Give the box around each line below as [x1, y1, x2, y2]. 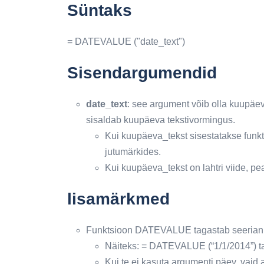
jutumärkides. [105, 146, 161, 157]
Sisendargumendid [67, 63, 217, 82]
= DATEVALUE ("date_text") [67, 36, 185, 47]
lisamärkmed [67, 189, 170, 208]
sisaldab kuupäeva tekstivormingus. [86, 114, 235, 125]
